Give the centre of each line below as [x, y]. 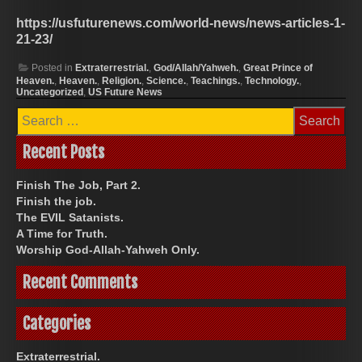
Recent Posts [63, 152]
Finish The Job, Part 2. [78, 185]
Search [36, 112]
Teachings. [215, 80]
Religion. [122, 80]
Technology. [272, 80]
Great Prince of [278, 67]
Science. [166, 80]
